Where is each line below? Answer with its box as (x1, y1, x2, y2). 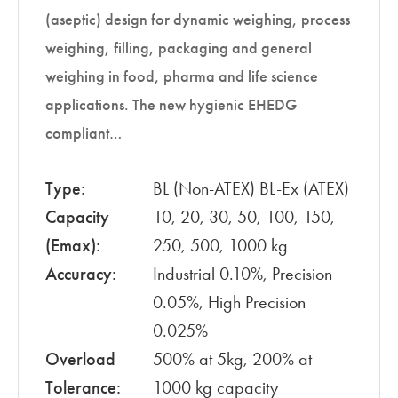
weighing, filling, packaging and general (45, 38, 312, 59)
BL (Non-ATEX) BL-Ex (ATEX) (153, 178, 350, 200)
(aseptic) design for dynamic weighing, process (45, 10, 350, 30)
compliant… (45, 123, 122, 144)
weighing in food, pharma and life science (45, 67, 318, 87)
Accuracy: (45, 263, 116, 285)
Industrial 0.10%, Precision (153, 263, 333, 285)
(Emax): (45, 235, 100, 257)
